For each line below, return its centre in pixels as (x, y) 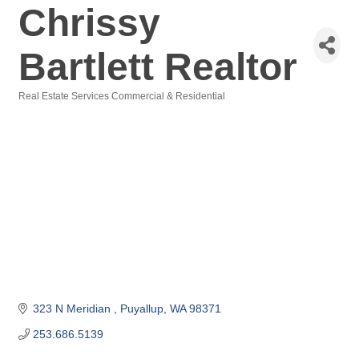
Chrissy (89, 23)
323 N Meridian (73, 309)
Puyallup (141, 309)
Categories (43, 107)
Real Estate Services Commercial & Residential (122, 96)
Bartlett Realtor (158, 67)
